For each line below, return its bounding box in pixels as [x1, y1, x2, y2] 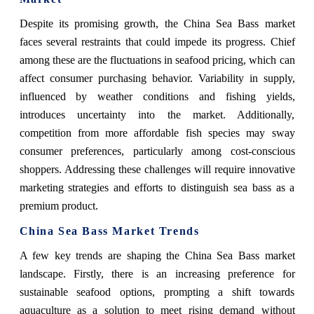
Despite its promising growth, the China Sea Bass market [19, 18, 295, 30]
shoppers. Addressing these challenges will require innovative [19, 163, 295, 176]
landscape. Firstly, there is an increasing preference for [19, 268, 295, 280]
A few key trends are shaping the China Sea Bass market [19, 250, 295, 262]
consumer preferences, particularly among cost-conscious [19, 145, 295, 158]
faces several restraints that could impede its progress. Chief [19, 36, 295, 48]
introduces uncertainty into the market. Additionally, [19, 109, 295, 121]
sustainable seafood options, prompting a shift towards [19, 286, 295, 299]
